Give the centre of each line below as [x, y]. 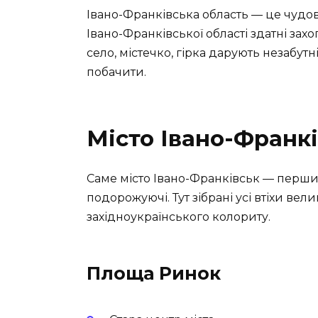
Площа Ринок [154, 274]
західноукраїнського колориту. [179, 217]
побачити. [116, 72]
